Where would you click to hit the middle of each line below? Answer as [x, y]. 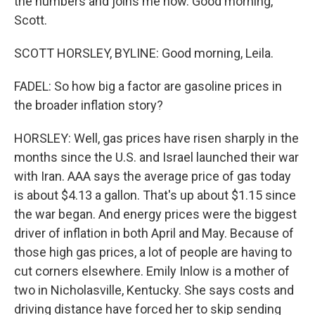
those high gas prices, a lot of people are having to [153, 252]
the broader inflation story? [89, 105]
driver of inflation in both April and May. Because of [154, 233]
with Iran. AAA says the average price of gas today [153, 176]
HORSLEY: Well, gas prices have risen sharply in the [156, 138]
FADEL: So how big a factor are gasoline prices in [148, 86]
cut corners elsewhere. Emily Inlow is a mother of [152, 271]
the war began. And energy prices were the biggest [155, 214]
